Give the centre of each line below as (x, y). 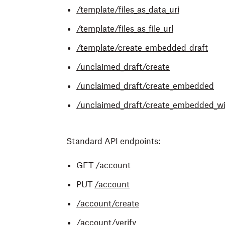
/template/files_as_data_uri (128, 10)
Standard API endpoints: (113, 141)
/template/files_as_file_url (125, 29)
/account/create (108, 203)
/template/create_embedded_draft (142, 48)
